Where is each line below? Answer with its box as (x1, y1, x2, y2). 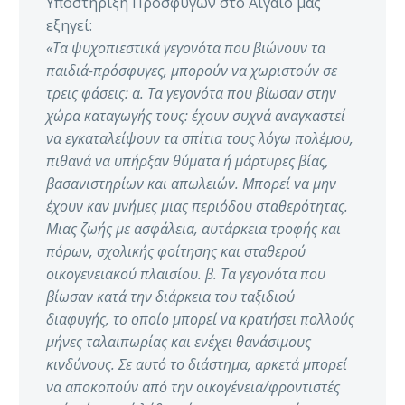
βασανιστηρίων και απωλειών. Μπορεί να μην (46, 174, 336, 194)
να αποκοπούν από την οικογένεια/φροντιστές (46, 377, 340, 398)
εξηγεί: (46, 15, 92, 36)
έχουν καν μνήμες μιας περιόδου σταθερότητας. (46, 196, 348, 217)
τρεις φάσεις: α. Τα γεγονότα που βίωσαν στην (46, 83, 336, 104)
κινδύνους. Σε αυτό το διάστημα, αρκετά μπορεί (46, 354, 347, 375)
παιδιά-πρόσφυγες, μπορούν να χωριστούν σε (46, 61, 337, 81)
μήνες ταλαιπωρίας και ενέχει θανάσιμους (46, 332, 311, 353)
